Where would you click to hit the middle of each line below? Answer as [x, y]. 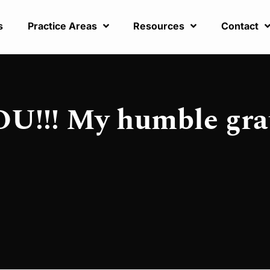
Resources [159, 26]
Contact [240, 26]
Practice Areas [62, 26]
